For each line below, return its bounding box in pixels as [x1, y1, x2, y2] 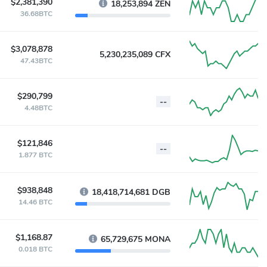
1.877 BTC [18, 150, 52, 160]
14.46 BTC [18, 197, 52, 207]
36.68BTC [20, 9, 52, 18]
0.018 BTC [18, 244, 52, 254]
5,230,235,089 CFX [100, 49, 170, 60]
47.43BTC [20, 56, 52, 66]
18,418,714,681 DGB [92, 187, 170, 198]
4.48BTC [24, 103, 52, 113]
